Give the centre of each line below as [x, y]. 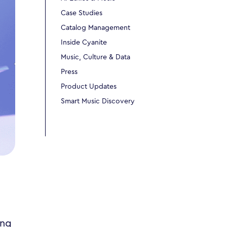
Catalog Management [96, 28]
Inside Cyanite [84, 42]
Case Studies [82, 13]
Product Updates [89, 86]
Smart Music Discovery [98, 101]
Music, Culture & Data [96, 57]
